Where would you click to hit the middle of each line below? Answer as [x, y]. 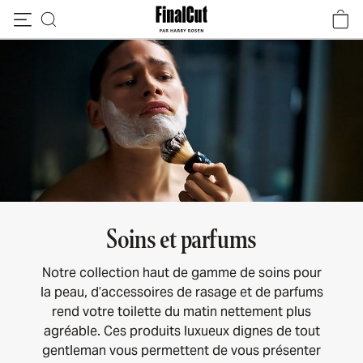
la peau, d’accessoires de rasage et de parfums [181, 292]
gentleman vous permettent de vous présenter [181, 350]
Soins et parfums [181, 239]
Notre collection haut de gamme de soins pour [181, 273]
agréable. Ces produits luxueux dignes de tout [181, 331]
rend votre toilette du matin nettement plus [181, 312]
